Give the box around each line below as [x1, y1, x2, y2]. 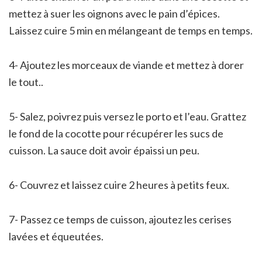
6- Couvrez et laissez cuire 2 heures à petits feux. [9, 178, 229, 191]
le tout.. [9, 75, 43, 88]
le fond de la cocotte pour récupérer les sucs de [9, 126, 223, 140]
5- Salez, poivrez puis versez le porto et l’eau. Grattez [9, 109, 246, 123]
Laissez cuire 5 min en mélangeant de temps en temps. [9, 23, 253, 37]
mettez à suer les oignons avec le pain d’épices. [9, 6, 220, 20]
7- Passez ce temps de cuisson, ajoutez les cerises [9, 212, 232, 226]
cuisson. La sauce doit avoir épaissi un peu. [9, 143, 199, 157]
